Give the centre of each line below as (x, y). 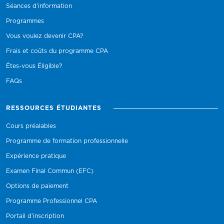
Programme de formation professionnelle (67, 141)
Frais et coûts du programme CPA (57, 51)
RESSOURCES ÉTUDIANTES (54, 108)
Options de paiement (37, 186)
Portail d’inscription (35, 216)
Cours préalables (31, 126)
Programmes (25, 21)
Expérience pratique (36, 156)
